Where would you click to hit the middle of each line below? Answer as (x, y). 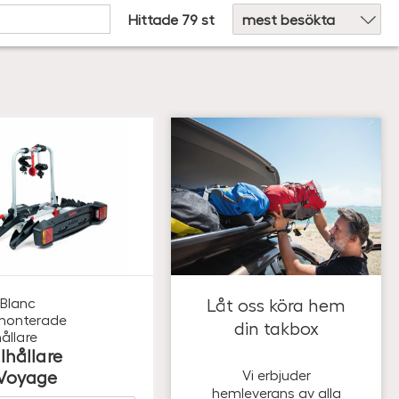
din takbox (276, 327)
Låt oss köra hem (276, 304)
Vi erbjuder (276, 374)
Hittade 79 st (171, 19)
